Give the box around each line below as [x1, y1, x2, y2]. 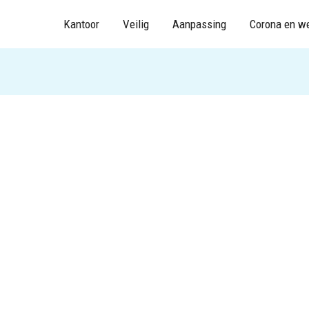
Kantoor [63, 17, 99, 31]
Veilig [123, 17, 149, 31]
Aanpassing [172, 17, 226, 31]
